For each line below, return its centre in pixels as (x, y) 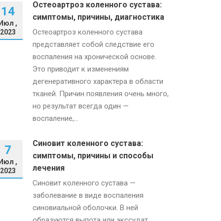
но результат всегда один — (81, 106)
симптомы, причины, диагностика (98, 17)
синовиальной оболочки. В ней (85, 208)
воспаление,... (55, 118)
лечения (49, 168)
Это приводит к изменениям (81, 69)
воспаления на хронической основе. (94, 57)
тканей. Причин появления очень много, (101, 94)
